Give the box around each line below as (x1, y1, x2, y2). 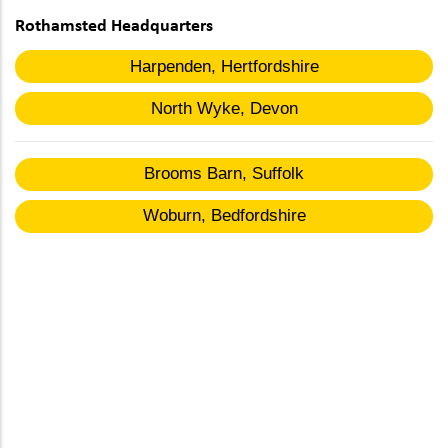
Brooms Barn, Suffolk (144, 164, 304, 184)
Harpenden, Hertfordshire (129, 56, 319, 76)
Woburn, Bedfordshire (142, 206, 306, 226)
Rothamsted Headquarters (15, 14, 213, 35)
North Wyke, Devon (150, 98, 298, 118)
